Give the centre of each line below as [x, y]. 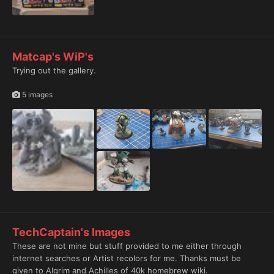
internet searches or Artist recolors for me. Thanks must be [127, 258]
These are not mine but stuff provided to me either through [127, 246]
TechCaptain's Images [71, 232]
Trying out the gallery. [55, 70]
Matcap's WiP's [53, 56]
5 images [36, 94]
